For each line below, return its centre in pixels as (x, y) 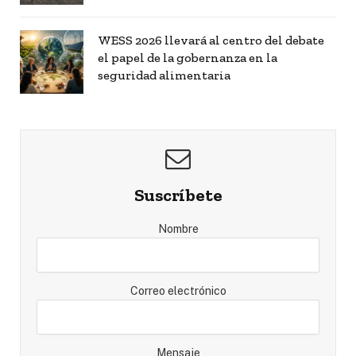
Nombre (178, 229)
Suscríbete (178, 195)
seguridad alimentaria (164, 75)
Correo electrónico (178, 291)
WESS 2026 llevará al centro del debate (211, 41)
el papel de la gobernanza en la (188, 58)
